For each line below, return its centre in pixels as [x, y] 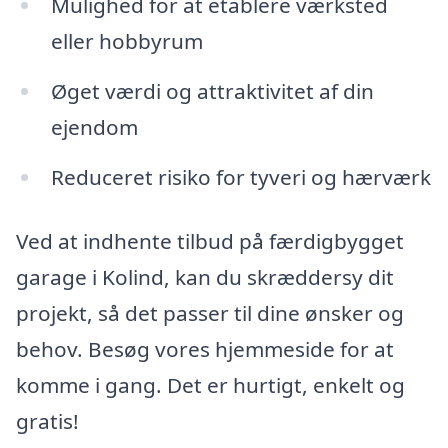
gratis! [47, 420]
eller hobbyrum [126, 41]
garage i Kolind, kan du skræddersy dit [205, 276]
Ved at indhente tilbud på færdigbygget [210, 240]
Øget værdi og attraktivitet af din [212, 91]
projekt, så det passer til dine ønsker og [210, 312]
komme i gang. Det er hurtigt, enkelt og [210, 384]
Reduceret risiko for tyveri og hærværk [240, 177]
